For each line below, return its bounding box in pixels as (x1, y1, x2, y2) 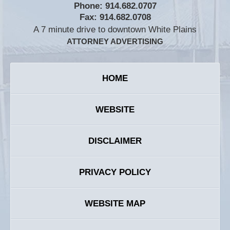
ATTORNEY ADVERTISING (67, 37, 163, 46)
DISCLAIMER (88, 136, 142, 146)
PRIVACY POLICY (79, 167, 151, 177)
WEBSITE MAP (85, 198, 145, 208)
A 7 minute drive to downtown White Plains (33, 24, 197, 34)
